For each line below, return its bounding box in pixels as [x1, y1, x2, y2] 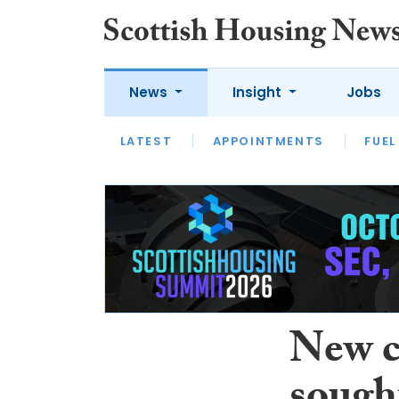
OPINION [212, 141, 274, 158]
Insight [232, 83, 285, 102]
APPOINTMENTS [212, 132, 324, 150]
